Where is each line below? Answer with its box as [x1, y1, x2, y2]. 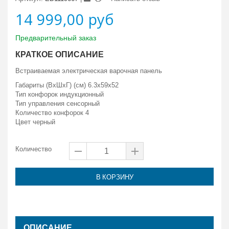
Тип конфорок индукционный [15, 90, 104, 98]
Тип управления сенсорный [15, 100, 100, 107]
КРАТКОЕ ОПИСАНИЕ [15, 48, 104, 60]
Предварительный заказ [15, 34, 96, 42]
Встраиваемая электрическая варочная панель [15, 67, 162, 75]
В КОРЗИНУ [96, 172, 133, 182]
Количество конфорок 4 [15, 109, 89, 117]
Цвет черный [15, 118, 55, 126]
